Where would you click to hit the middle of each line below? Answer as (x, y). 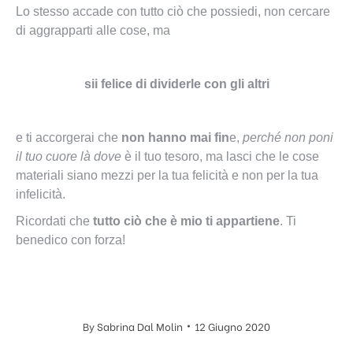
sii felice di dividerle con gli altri (176, 84)
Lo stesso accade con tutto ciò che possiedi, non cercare (173, 11)
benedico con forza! (71, 240)
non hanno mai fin (174, 137)
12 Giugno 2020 (232, 326)
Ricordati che (54, 221)
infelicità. (41, 194)
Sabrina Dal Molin (140, 326)
